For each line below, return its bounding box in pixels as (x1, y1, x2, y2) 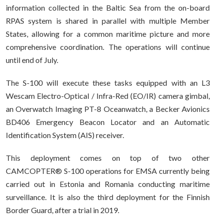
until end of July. (6, 55, 58, 64)
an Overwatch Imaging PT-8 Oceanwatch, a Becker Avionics (6, 104, 210, 113)
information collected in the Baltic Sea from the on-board (6, 3, 210, 12)
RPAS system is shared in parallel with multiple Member (6, 16, 210, 25)
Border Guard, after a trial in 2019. (6, 205, 119, 215)
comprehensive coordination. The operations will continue (6, 42, 210, 51)
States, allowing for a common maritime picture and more (6, 29, 210, 38)
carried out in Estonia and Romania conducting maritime (6, 179, 210, 188)
